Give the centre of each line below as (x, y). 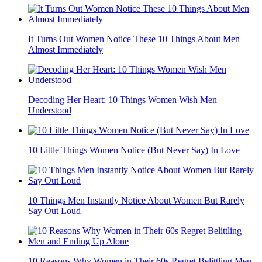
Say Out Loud (54, 211)
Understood (50, 111)
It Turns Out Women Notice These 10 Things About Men (134, 39)
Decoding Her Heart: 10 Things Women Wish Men (123, 100)
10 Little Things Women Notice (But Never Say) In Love (134, 150)
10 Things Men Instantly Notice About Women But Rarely (136, 201)
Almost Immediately (65, 50)
